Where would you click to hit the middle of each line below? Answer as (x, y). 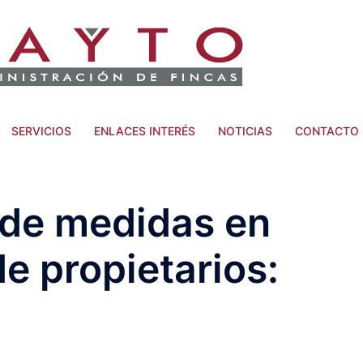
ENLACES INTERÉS (144, 131)
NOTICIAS (245, 131)
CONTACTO (327, 131)
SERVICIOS (41, 131)
